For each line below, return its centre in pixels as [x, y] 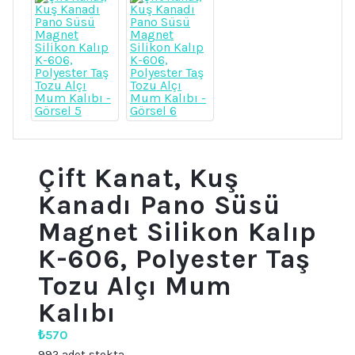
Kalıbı [77, 313]
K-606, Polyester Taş [174, 260]
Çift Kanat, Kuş [139, 179]
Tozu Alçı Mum [135, 286]
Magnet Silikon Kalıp [177, 233]
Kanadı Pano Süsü [159, 206]
